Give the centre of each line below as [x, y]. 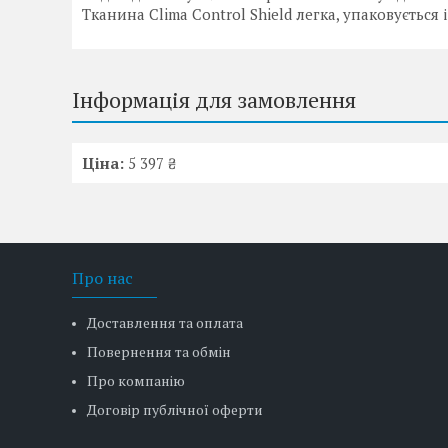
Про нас [103, 278]
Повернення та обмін [159, 351]
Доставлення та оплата [165, 322]
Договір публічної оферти [175, 409]
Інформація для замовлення [214, 100]
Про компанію [136, 380]
